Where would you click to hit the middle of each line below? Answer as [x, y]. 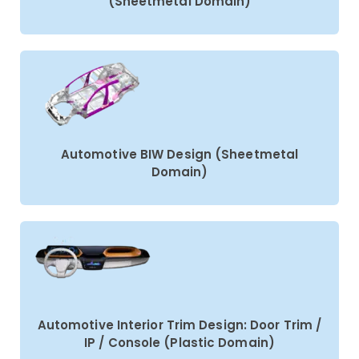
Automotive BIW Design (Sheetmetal [179, 155]
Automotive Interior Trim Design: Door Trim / [179, 325]
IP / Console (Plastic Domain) [179, 343]
